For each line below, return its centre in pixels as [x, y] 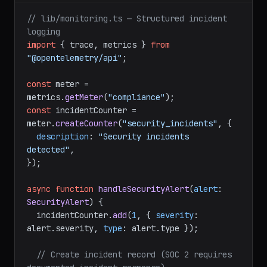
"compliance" [136, 97]
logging [44, 32]
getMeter [84, 97]
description [63, 136]
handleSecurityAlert [144, 189]
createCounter [86, 123]
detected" [48, 150]
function [74, 189]
